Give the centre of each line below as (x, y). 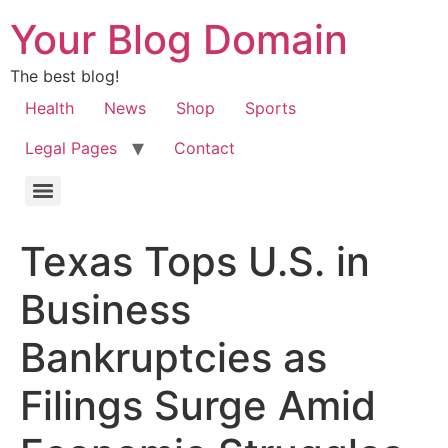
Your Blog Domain (179, 39)
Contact (204, 148)
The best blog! (64, 76)
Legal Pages (71, 148)
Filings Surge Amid (198, 405)
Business (105, 309)
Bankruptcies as (173, 357)
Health (49, 108)
